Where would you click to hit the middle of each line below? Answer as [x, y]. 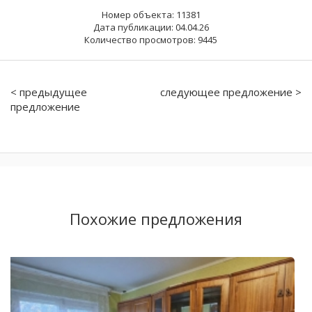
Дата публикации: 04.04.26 [151, 27]
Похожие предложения [156, 218]
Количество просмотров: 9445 [151, 39]
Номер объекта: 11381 [151, 14]
